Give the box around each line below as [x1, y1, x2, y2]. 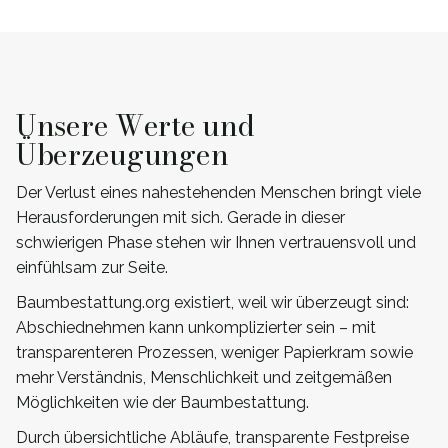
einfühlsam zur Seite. [16, 257, 168, 277]
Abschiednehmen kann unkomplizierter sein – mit [16, 317, 376, 337]
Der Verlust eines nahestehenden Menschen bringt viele [16, 182, 421, 202]
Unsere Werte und [16, 103, 255, 148]
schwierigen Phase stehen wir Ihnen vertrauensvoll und [16, 232, 416, 252]
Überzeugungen [16, 132, 229, 177]
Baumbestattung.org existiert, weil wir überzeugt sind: [16, 292, 409, 312]
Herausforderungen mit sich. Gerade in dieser [16, 207, 345, 227]
